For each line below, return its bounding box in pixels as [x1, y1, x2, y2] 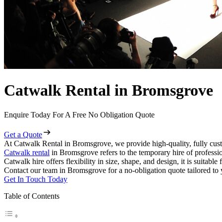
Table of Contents [4, 191, 59, 200]
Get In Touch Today [4, 174, 67, 183]
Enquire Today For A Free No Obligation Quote [4, 110, 155, 119]
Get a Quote [4, 130, 42, 139]
